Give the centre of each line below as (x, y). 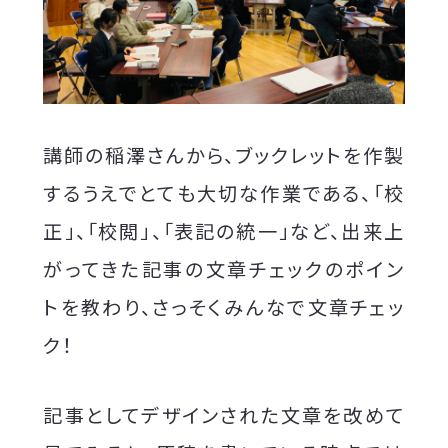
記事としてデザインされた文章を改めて (224, 414)
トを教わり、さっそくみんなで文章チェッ (224, 306)
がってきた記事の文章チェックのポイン (224, 268)
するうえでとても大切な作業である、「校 (224, 192)
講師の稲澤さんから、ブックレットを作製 (224, 154)
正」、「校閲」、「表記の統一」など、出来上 (224, 230)
